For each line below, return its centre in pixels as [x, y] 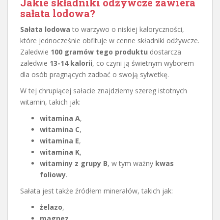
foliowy [53, 174]
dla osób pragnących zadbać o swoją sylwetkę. [95, 74]
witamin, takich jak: [50, 102]
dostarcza [165, 52]
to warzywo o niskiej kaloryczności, [127, 29]
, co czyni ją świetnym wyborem [143, 63]
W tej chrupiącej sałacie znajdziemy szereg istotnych [104, 90]
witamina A [60, 118]
